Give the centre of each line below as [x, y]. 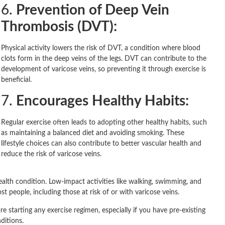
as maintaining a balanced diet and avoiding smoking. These [93, 133]
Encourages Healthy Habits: [102, 101]
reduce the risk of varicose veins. [51, 154]
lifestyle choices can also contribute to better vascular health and [101, 143]
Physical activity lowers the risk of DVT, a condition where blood [101, 48]
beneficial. [16, 80]
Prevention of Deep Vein [93, 10]
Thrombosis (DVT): [59, 27]
